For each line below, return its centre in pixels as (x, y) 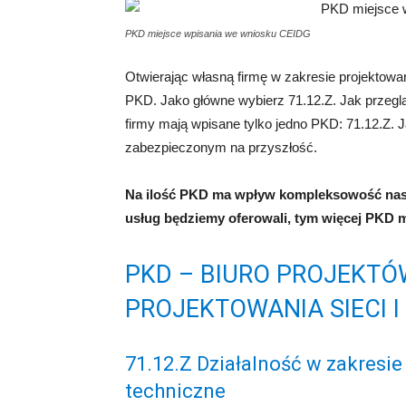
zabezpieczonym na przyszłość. (221, 147)
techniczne (175, 391)
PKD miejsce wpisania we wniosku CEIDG (218, 34)
